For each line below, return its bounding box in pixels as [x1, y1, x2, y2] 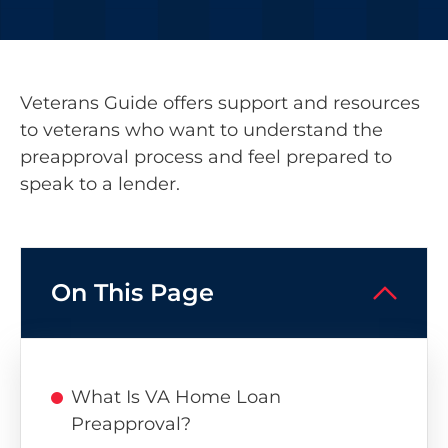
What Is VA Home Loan [71, 385, 281, 408]
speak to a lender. [20, 173, 180, 196]
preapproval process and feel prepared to [20, 146, 392, 169]
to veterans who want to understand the [20, 119, 383, 142]
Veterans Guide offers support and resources [20, 92, 420, 115]
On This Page [51, 277, 214, 307]
